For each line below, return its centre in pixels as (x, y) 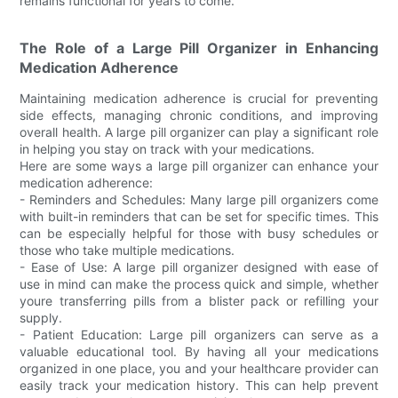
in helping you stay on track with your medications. (167, 148)
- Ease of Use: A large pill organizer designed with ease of (199, 267)
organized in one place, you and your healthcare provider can (199, 368)
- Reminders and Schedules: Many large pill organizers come (199, 199)
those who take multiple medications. (127, 250)
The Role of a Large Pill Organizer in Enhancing (199, 48)
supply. (41, 317)
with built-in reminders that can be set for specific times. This (199, 216)
